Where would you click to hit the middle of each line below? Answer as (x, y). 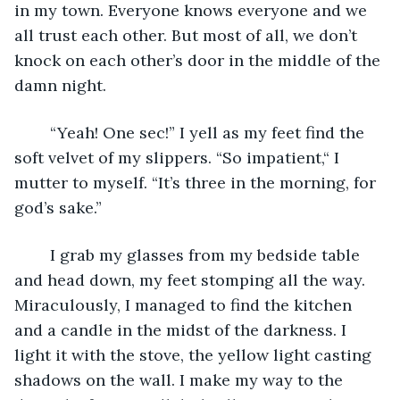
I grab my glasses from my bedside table (41, 254)
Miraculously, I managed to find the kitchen (185, 304)
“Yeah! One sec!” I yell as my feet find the (41, 132)
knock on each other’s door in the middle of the (200, 60)
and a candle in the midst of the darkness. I (183, 329)
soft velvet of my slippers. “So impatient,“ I (179, 157)
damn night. (60, 85)
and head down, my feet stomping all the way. (192, 279)
